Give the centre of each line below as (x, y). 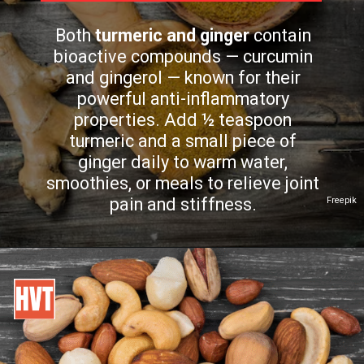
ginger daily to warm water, (183, 162)
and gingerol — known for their (183, 77)
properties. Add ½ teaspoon (183, 119)
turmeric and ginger (172, 35)
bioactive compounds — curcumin (183, 56)
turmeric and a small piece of (183, 141)
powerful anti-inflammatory (183, 98)
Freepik (342, 200)
